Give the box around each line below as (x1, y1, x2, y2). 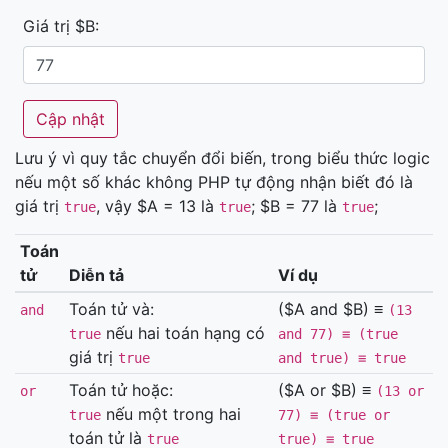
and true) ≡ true (277, 350, 406, 366)
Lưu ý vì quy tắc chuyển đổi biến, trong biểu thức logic (15, 148, 430, 168)
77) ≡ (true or (277, 407, 390, 423)
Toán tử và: (68, 299, 154, 319)
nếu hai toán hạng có (100, 323, 265, 343)
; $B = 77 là (251, 196, 342, 216)
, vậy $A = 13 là (96, 196, 219, 216)
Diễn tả (68, 265, 124, 285)
